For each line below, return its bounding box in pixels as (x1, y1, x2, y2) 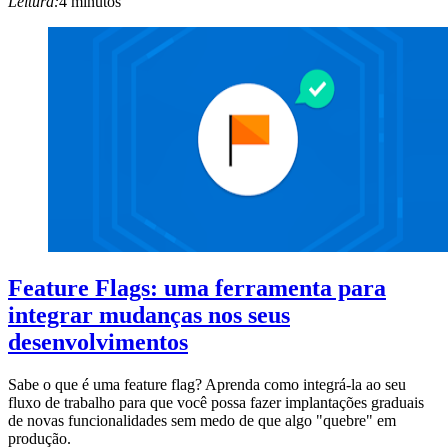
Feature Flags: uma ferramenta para (8, 275, 386, 302)
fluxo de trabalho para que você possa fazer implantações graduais (8, 394, 424, 412)
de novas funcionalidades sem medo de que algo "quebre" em (8, 412, 396, 430)
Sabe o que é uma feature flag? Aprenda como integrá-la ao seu (8, 376, 406, 394)
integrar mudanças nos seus (8, 302, 290, 329)
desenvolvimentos (8, 329, 188, 356)
